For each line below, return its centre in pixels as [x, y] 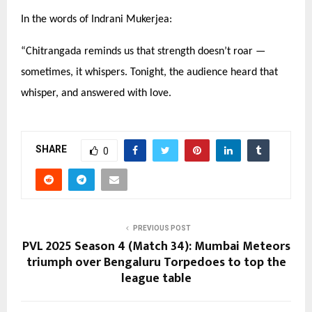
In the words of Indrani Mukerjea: [96, 19]
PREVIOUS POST [162, 228]
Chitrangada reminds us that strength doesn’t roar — [146, 51]
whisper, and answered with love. [96, 93]
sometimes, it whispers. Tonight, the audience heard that [149, 72]
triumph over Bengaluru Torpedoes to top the [156, 262]
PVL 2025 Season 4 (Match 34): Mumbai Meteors [156, 246]
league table [156, 278]
